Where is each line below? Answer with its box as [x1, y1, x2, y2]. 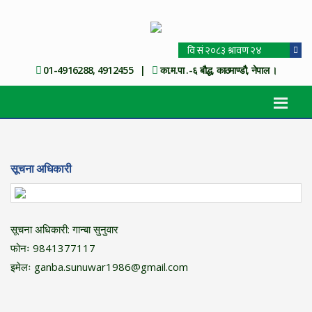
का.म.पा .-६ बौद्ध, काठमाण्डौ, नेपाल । [157, 63, 277, 77]
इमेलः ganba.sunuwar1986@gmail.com [10, 260, 188, 274]
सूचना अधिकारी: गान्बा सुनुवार [10, 222, 118, 236]
